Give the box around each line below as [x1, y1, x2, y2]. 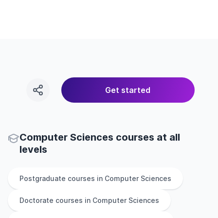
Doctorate [19, 196, 54, 204]
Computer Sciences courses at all [19, 131, 180, 143]
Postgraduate [19, 174, 66, 182]
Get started [105, 85, 151, 95]
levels [19, 144, 47, 155]
